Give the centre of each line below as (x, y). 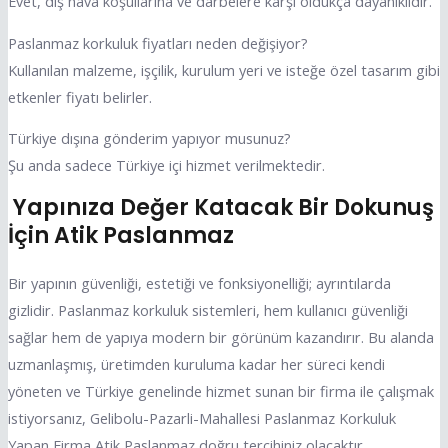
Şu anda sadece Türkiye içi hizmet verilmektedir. (166, 165)
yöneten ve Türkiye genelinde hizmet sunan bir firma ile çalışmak (220, 391)
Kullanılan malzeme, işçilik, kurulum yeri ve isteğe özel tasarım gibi (223, 69)
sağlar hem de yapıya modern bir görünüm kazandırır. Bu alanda (220, 337)
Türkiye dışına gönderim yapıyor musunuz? (149, 138)
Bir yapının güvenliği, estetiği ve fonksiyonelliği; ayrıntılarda (199, 283)
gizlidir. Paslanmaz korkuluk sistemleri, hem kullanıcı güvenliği (207, 310)
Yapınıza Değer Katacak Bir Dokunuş (220, 208)
